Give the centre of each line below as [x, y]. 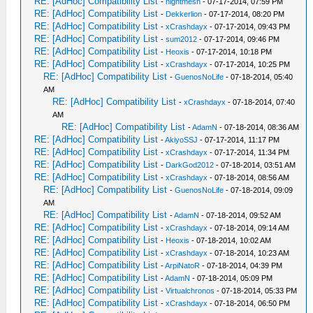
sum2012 [182, 39]
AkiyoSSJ [182, 140]
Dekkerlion [184, 14]
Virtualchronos [190, 291]
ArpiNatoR [183, 265]
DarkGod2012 [190, 165]
